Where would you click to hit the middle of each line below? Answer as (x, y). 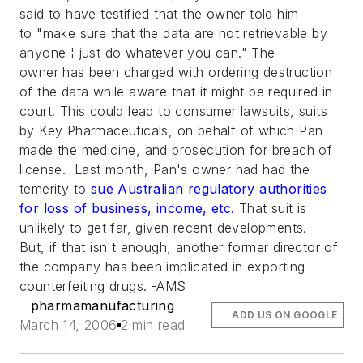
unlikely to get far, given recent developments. (163, 228)
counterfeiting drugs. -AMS (103, 286)
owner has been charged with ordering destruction (176, 72)
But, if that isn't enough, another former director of (179, 247)
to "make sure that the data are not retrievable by (173, 33)
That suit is (271, 208)
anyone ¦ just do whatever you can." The (147, 53)
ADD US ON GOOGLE (285, 315)
